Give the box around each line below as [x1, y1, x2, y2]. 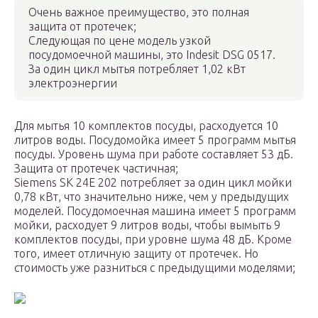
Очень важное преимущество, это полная [28, 6, 249, 19]
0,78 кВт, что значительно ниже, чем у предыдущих [14, 190, 289, 204]
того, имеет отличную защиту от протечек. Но [14, 247, 258, 261]
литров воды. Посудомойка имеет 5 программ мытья [14, 133, 296, 147]
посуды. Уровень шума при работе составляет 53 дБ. [14, 148, 293, 161]
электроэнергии [28, 77, 117, 90]
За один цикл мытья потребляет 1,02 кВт [28, 62, 246, 76]
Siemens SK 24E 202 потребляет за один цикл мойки [14, 176, 292, 190]
